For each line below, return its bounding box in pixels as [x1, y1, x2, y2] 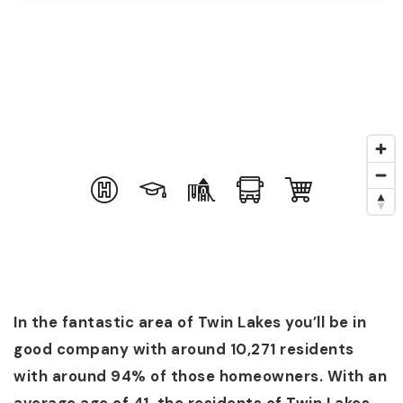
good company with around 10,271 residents [13, 340, 354, 359]
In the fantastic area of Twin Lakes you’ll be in [13, 313, 366, 332]
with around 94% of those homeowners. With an [13, 367, 387, 386]
